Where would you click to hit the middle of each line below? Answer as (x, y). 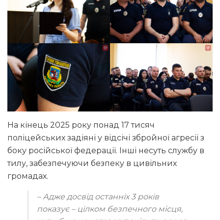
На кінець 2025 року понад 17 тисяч (81, 125)
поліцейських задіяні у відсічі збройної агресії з (106, 138)
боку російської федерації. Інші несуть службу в (106, 151)
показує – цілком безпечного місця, (110, 209)
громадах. (28, 176)
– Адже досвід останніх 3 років (98, 197)
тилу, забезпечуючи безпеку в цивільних (92, 164)
